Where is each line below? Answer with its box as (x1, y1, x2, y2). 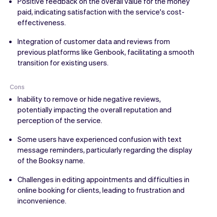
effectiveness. (17, 17, 66, 27)
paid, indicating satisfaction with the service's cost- (17, 6, 185, 16)
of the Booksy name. (17, 155, 85, 165)
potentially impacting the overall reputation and (17, 104, 171, 114)
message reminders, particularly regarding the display (17, 144, 192, 155)
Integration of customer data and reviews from (17, 36, 170, 46)
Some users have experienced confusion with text (17, 134, 182, 144)
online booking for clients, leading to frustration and (17, 185, 185, 195)
